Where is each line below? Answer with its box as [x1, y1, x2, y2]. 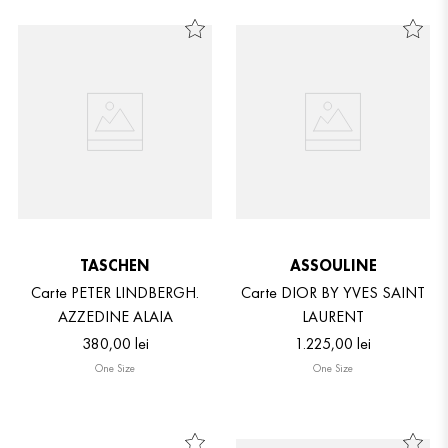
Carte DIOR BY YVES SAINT [241, 282, 425, 304]
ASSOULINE [289, 255, 377, 277]
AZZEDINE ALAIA [57, 306, 173, 328]
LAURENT [302, 306, 364, 328]
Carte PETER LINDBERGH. [31, 282, 199, 304]
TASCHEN [80, 255, 150, 277]
